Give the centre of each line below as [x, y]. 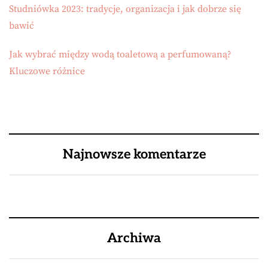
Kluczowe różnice [47, 71]
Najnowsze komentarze [134, 154]
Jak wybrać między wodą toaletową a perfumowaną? [120, 54]
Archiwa [134, 238]
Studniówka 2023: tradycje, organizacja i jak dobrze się [125, 9]
